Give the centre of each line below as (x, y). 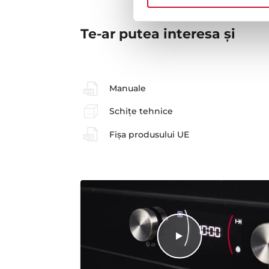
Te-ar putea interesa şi (158, 34)
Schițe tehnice (141, 111)
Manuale (127, 89)
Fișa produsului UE (149, 134)
